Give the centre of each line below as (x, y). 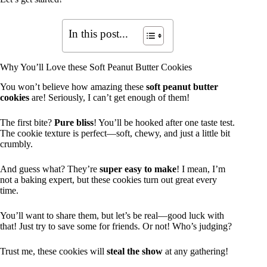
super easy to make (138, 169)
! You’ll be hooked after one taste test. (164, 122)
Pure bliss (74, 122)
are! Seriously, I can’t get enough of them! (109, 97)
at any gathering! (195, 251)
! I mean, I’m (201, 169)
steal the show (135, 251)
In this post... (98, 33)
